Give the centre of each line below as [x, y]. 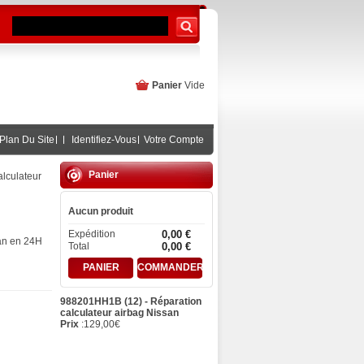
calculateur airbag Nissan [119, 312]
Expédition [92, 234]
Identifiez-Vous [104, 140]
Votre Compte [174, 140]
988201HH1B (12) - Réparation [131, 301]
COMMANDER [171, 267]
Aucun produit [101, 211]
